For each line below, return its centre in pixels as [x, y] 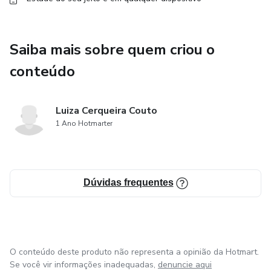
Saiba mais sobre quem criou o [112, 50]
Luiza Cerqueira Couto [106, 111]
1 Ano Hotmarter [84, 123]
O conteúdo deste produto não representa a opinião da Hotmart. [134, 252]
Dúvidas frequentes [128, 182]
